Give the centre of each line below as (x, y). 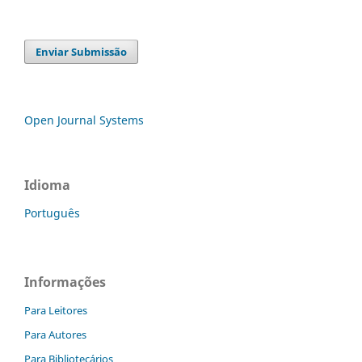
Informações (65, 282)
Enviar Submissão (82, 51)
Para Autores (55, 334)
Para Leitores (56, 310)
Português (52, 213)
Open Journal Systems (84, 120)
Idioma (47, 185)
